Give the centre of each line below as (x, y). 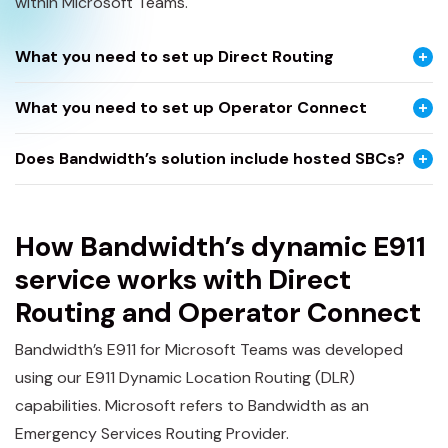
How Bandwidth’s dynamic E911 (220, 246)
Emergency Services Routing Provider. (154, 433)
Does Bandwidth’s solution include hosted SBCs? (210, 158)
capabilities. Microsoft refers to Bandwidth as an (192, 405)
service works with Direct (183, 279)
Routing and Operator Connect (218, 312)
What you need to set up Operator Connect (191, 107)
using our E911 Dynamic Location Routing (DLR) (185, 377)
